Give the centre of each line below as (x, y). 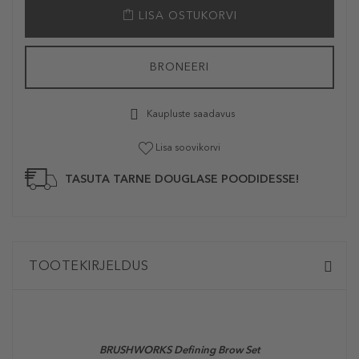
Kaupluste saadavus (190, 114)
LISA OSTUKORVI (186, 16)
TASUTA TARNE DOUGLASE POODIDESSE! (182, 179)
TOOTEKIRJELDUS (89, 266)
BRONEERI (179, 67)
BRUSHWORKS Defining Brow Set (179, 350)
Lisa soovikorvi (188, 147)
